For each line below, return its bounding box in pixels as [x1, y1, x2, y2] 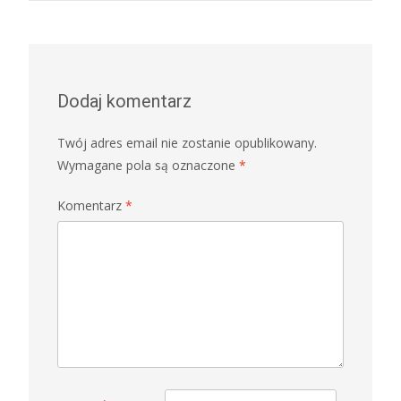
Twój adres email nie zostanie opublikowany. [57, 134, 317, 152]
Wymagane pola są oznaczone [57, 157, 239, 175]
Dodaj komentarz [57, 90, 192, 113]
